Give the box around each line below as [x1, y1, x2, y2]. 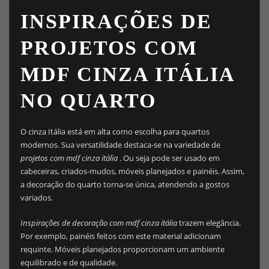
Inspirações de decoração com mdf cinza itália [20, 217, 177, 229]
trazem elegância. [177, 217, 241, 229]
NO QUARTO [20, 89, 156, 112]
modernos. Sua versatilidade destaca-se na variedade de [20, 139, 220, 150]
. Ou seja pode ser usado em [119, 152, 220, 163]
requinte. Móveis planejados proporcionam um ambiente [20, 244, 225, 255]
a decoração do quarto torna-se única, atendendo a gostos [20, 178, 229, 190]
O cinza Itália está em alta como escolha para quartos [20, 125, 210, 137]
